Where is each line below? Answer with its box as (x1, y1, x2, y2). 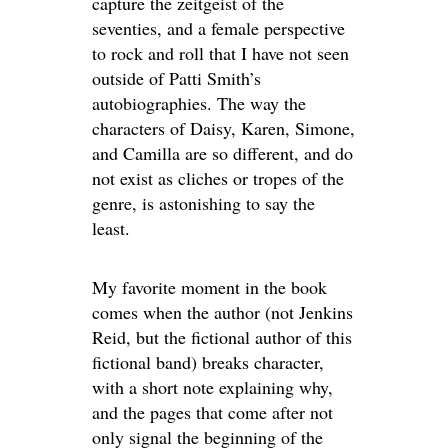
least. (92, 216, 130, 240)
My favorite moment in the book (92, 275, 327, 299)
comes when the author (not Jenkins (92, 300, 353, 324)
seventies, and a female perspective (92, 16, 345, 40)
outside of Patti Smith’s (92, 66, 261, 90)
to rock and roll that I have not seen (92, 41, 349, 65)
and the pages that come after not (92, 400, 333, 424)
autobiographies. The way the (92, 91, 306, 115)
